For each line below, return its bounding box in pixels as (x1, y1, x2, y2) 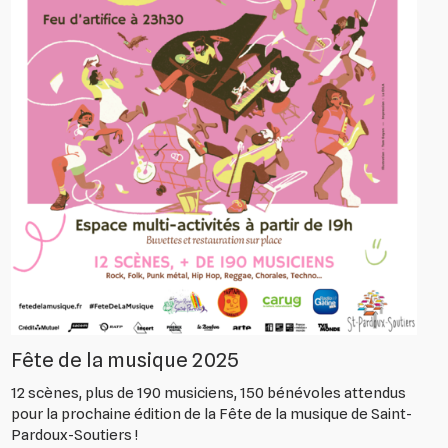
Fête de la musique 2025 (11, 347, 240, 372)
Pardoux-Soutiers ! (11, 425, 139, 444)
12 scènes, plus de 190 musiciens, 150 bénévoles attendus (11, 383, 407, 402)
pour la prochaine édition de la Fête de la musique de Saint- (11, 404, 413, 423)
